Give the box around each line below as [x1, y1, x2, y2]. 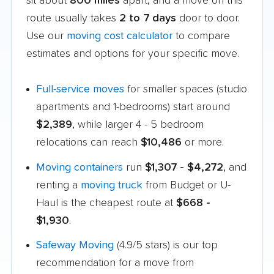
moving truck [81, 179, 143, 191]
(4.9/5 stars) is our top [114, 240, 218, 251]
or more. [182, 136, 224, 148]
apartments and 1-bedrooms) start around [36, 101, 230, 113]
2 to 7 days [119, 12, 176, 24]
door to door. [176, 12, 240, 24]
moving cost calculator [67, 30, 172, 42]
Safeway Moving [36, 240, 114, 251]
